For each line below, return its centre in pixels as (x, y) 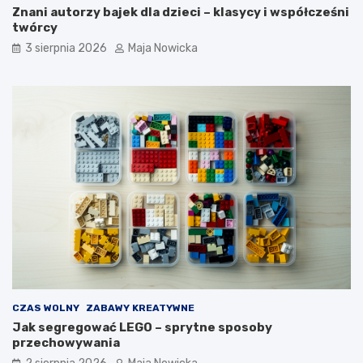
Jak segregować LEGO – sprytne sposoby (142, 327)
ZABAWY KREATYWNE (140, 307)
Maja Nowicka (163, 48)
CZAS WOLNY (46, 307)
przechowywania (66, 342)
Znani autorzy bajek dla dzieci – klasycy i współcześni (181, 12)
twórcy (35, 27)
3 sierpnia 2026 (66, 48)
